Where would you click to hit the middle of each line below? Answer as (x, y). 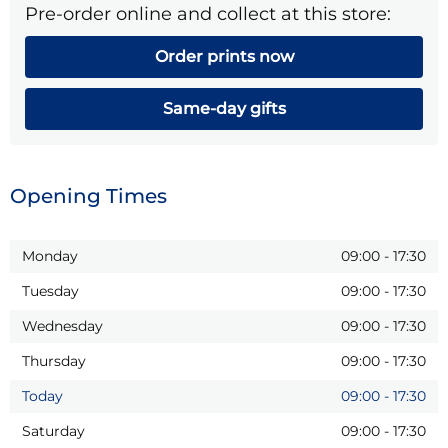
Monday (50, 256)
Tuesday (50, 291)
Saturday (53, 431)
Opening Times (88, 196)
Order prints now (224, 57)
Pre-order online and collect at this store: (208, 13)
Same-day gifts (224, 109)
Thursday (54, 361)
